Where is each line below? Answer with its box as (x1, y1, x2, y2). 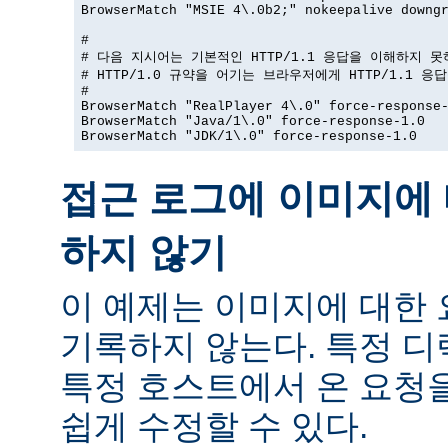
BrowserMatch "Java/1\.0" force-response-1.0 (81, 114, 425, 130)
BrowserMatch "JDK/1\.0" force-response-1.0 (81, 129, 417, 145)
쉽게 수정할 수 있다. (60, 407, 368, 446)
